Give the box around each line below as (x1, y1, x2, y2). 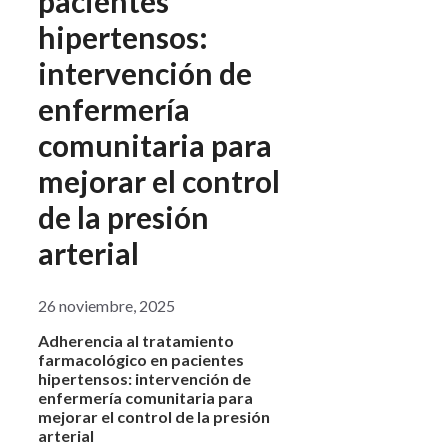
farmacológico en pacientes (38, 349, 244, 369)
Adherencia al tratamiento (38, 330, 234, 350)
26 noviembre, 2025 (38, 295, 175, 315)
